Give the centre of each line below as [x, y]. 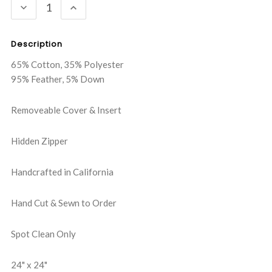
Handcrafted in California [62, 172]
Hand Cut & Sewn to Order [64, 203]
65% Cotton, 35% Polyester [67, 65]
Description [37, 44]
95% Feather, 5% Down [58, 79]
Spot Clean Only [43, 234]
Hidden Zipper [39, 141]
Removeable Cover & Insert [66, 110]
